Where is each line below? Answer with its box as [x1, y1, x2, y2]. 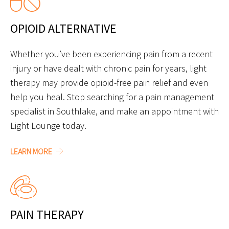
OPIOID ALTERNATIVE [10, 20, 117, 37]
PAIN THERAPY [10, 207, 84, 223]
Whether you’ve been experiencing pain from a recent [10, 48, 213, 60]
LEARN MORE [10, 146, 54, 157]
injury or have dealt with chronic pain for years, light [10, 62, 207, 75]
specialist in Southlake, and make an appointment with [10, 105, 219, 118]
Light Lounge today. [10, 120, 86, 132]
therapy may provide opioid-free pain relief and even [10, 77, 208, 89]
